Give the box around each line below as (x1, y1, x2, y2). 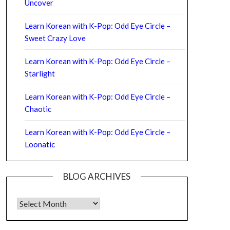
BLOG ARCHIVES (63, 170, 131, 182)
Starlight (24, 68, 55, 78)
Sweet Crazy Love (24, 33, 86, 43)
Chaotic (24, 104, 51, 113)
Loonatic (24, 139, 55, 149)
